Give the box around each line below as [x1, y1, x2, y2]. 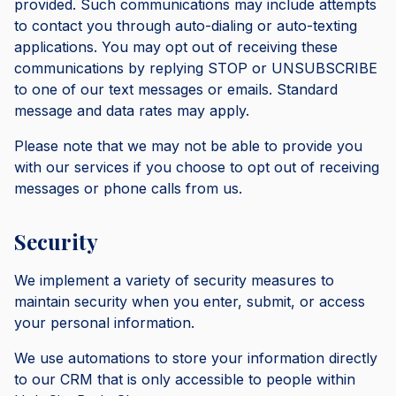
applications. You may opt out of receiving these [14, 38, 338, 56]
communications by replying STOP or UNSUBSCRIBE [14, 59, 377, 77]
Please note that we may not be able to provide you [14, 137, 362, 155]
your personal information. [14, 314, 194, 331]
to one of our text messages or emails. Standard [14, 80, 338, 98]
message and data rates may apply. [14, 102, 249, 119]
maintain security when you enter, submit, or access [14, 293, 365, 310]
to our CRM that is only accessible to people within [14, 370, 355, 388]
